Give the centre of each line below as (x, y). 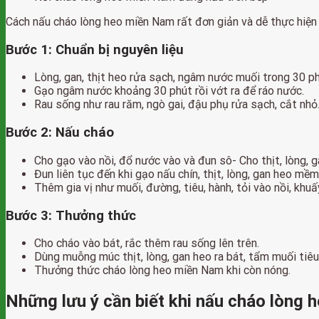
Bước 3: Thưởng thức (71, 215)
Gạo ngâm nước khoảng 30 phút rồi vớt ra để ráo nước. (169, 91)
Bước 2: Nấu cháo (60, 133)
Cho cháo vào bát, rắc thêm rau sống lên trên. (147, 244)
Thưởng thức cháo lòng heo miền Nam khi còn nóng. (162, 271)
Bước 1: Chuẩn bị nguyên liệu (95, 49)
